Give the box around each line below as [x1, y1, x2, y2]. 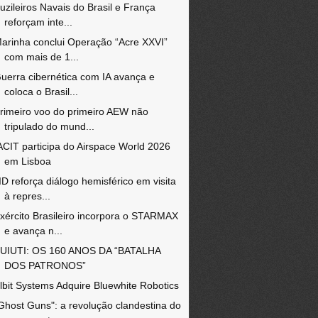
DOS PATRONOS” [4, 260, 86, 271]
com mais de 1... [4, 51, 79, 62]
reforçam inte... [4, 16, 72, 28]
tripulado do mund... [4, 121, 94, 132]
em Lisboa [4, 155, 51, 167]
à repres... [4, 190, 50, 202]
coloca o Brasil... [4, 86, 78, 97]
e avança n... [4, 225, 62, 236]
